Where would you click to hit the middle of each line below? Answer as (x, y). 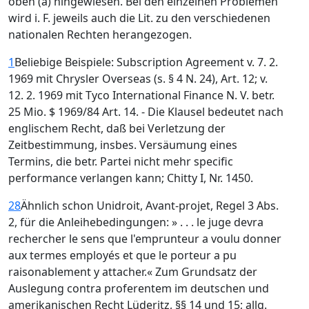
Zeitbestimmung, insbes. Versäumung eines (123, 145)
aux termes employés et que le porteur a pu (122, 255)
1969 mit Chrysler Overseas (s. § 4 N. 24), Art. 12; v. (138, 79)
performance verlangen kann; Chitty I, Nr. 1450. (131, 178)
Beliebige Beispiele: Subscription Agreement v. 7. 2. (146, 62)
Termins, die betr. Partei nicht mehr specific (121, 161)
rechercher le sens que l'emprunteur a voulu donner (145, 239)
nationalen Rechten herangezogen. (100, 34)
